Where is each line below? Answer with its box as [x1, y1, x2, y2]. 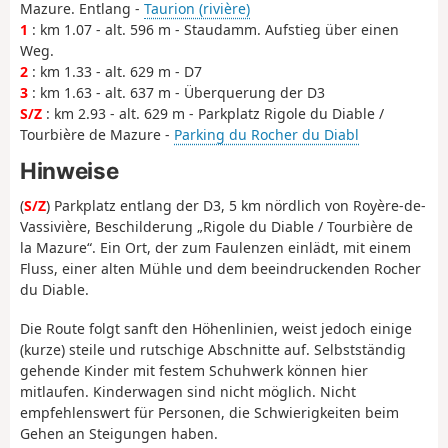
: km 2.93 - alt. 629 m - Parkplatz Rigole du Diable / [42, 104, 384, 124]
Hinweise [20, 156, 119, 184]
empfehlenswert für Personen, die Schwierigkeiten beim [20, 402, 399, 422]
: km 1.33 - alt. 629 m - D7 [28, 62, 202, 82]
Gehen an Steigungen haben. [20, 423, 218, 443]
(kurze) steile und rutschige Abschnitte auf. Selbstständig [20, 339, 406, 359]
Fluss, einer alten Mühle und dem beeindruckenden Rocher [20, 259, 421, 279]
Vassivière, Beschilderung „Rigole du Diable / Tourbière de [20, 217, 413, 237]
